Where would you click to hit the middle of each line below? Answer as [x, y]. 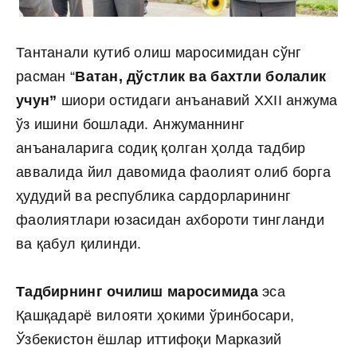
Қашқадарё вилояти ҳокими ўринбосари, [155, 316]
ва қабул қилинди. [79, 244]
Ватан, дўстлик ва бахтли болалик [201, 76]
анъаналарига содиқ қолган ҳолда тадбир [161, 148]
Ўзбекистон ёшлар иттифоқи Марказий [149, 339]
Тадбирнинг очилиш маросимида [139, 292]
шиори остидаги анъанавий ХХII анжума [197, 100]
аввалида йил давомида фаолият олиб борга [174, 172]
